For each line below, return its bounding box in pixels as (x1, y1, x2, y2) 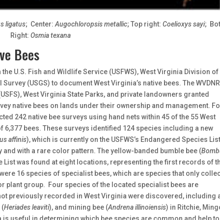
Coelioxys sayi (163, 20, 205, 28)
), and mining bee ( (49, 203, 109, 211)
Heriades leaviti (4, 203, 50, 211)
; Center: (26, 20, 55, 28)
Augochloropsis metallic (55, 20, 128, 28)
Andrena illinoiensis (108, 203, 166, 211)
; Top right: (127, 20, 163, 28)
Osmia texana (30, 31, 71, 39)
